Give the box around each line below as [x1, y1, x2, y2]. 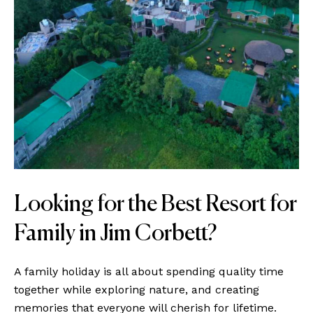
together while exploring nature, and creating [14, 283, 259, 296]
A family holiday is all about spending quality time [14, 265, 284, 278]
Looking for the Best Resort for [14, 194, 297, 216]
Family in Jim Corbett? [14, 223, 217, 245]
